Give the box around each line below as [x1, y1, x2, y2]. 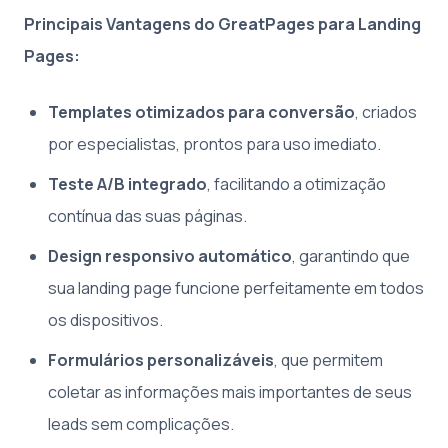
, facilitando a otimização [207, 173, 386, 195]
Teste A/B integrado [48, 173, 207, 195]
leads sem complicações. [48, 413, 234, 435]
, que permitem [274, 349, 383, 371]
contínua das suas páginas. [48, 205, 247, 227]
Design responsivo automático [48, 245, 292, 267]
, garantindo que [292, 245, 410, 267]
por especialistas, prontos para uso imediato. [48, 133, 381, 155]
